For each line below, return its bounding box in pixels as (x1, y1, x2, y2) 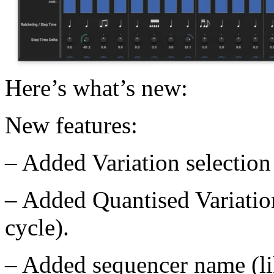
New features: (5, 112, 138, 139)
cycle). (5, 214, 69, 241)
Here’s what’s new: (5, 75, 188, 102)
